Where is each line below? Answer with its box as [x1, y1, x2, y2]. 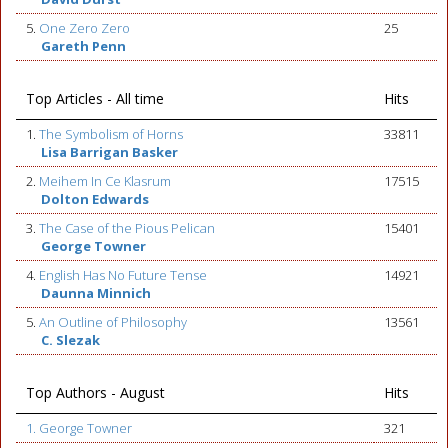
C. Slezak [41, 331, 100, 349]
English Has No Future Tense [39, 266, 207, 284]
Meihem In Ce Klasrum [39, 172, 171, 190]
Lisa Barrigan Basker [41, 143, 178, 161]
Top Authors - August [26, 383, 165, 402]
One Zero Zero [39, 19, 130, 37]
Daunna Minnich [41, 284, 151, 302]
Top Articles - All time [26, 89, 164, 108]
